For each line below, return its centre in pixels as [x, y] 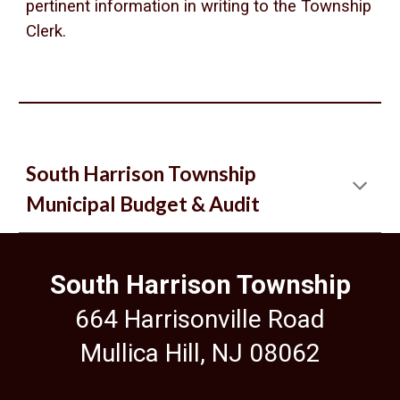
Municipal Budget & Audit [143, 204]
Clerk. [46, 31]
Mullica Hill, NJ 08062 [200, 353]
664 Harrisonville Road [200, 319]
